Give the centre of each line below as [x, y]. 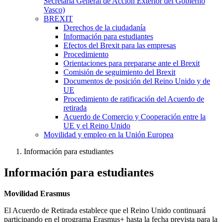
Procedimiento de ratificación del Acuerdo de [134, 99]
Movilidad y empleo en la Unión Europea [109, 135]
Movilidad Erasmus [37, 193]
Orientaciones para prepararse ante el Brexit [132, 63]
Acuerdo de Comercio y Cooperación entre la [135, 117]
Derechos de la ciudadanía [105, 28]
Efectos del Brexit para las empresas [120, 45]
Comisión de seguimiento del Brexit [119, 72]
